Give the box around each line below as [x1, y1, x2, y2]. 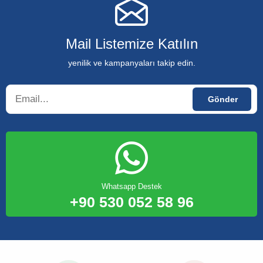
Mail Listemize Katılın [65, 35, 198, 52]
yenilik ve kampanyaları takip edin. [68, 58, 195, 68]
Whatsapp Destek [101, 181, 162, 191]
